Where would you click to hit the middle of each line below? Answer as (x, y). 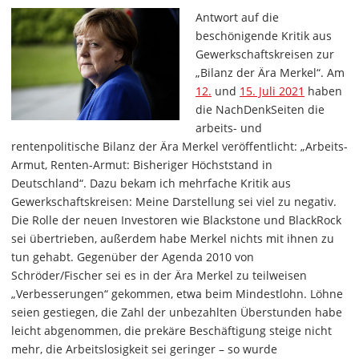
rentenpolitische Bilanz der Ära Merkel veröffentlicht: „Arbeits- (179, 146)
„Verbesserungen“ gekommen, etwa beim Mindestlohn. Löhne (177, 294)
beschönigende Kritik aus (264, 36)
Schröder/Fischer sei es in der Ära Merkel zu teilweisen (159, 275)
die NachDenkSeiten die (260, 109)
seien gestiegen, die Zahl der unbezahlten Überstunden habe (177, 312)
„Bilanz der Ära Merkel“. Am (270, 73)
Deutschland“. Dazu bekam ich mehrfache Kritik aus (151, 183)
